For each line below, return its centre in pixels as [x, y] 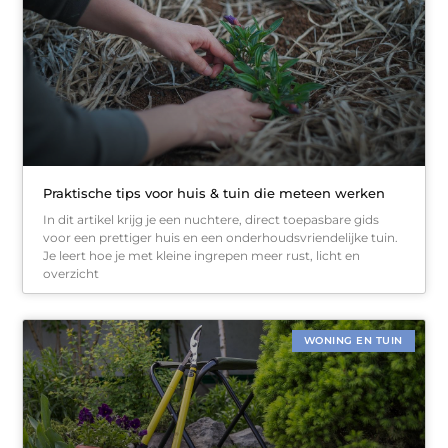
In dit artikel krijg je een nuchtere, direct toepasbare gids [211, 219]
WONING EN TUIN [353, 340]
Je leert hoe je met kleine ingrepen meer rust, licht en [202, 255]
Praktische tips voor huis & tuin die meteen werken [214, 192]
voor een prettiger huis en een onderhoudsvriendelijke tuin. [221, 237]
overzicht [71, 273]
